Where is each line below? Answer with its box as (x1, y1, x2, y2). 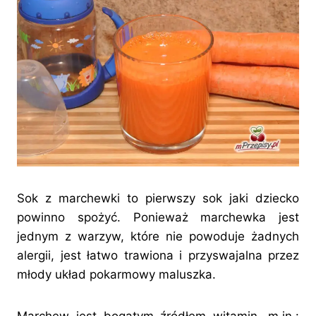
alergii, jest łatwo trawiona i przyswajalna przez (17, 248, 299, 263)
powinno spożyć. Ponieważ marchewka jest (17, 210, 299, 225)
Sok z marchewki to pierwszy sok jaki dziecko (17, 191, 299, 206)
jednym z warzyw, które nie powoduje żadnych (17, 229, 299, 244)
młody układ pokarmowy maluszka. (17, 267, 216, 282)
